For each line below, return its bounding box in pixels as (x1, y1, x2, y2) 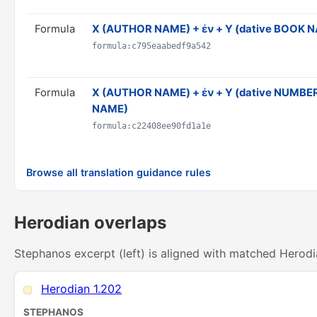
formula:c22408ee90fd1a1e (92, 121, 211, 131)
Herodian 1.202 (41, 282, 122, 296)
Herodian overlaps (14, 212, 166, 233)
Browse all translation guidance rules (26, 166, 211, 178)
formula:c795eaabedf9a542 (92, 41, 211, 51)
